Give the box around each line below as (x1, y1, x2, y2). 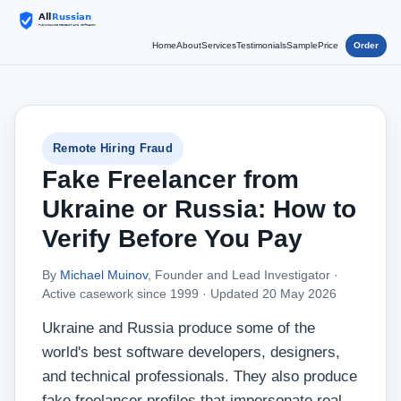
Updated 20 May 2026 (210, 286, 337, 301)
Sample (286, 40, 318, 50)
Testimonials (236, 40, 286, 50)
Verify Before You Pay (42, 225, 303, 252)
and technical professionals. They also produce (42, 368, 357, 385)
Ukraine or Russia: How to (42, 195, 356, 223)
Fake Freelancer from (42, 166, 299, 193)
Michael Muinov (60, 268, 148, 282)
